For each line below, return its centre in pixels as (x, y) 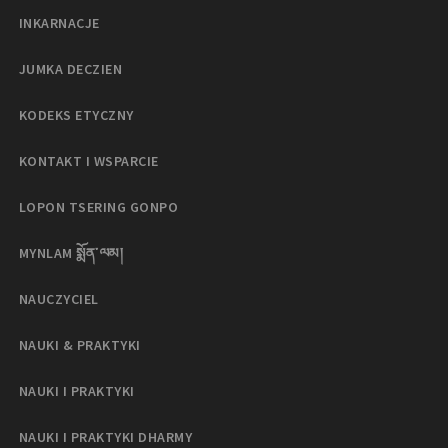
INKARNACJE (59, 22)
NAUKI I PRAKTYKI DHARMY (106, 436)
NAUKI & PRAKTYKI (80, 344)
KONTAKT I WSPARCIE (89, 160)
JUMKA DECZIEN (71, 68)
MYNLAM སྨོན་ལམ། (71, 252)
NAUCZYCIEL (59, 298)
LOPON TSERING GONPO (99, 206)
